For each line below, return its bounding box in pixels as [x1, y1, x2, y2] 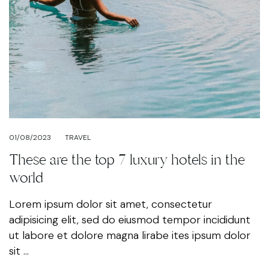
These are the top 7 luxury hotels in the [9, 150, 245, 170]
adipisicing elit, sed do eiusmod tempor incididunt [9, 213, 250, 228]
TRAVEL [65, 133, 91, 143]
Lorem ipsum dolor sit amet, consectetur [9, 197, 212, 212]
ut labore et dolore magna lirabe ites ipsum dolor [9, 228, 250, 243]
